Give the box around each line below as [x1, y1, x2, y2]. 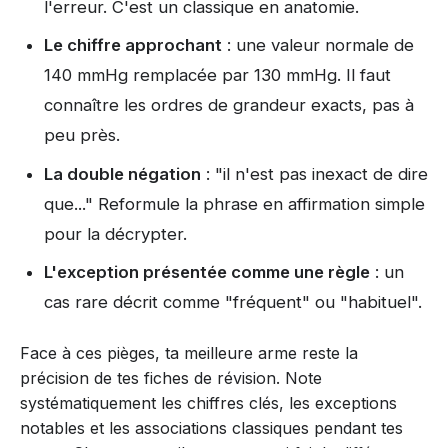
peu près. [44, 125, 120, 146]
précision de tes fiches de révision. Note [20, 368, 322, 389]
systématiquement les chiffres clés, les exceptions [20, 393, 397, 414]
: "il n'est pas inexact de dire [201, 163, 428, 184]
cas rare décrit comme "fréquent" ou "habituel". [44, 292, 422, 313]
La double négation [44, 163, 201, 184]
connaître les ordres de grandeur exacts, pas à [44, 95, 414, 116]
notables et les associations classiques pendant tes [20, 418, 403, 439]
